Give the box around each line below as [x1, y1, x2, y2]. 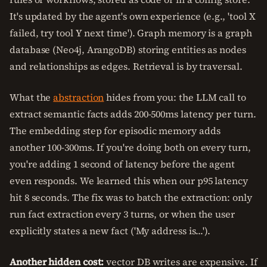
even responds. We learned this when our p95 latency [10, 174, 248, 187]
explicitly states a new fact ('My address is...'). [10, 224, 211, 237]
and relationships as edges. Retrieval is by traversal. [10, 60, 243, 73]
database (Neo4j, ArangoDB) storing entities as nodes [10, 43, 246, 56]
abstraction [53, 91, 104, 104]
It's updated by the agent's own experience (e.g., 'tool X [10, 10, 256, 23]
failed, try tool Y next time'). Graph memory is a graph [10, 26, 252, 39]
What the [10, 91, 54, 104]
